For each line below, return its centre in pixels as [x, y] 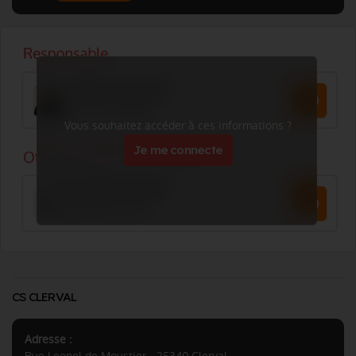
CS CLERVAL [44, 297]
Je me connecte [178, 150]
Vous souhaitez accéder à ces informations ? [178, 126]
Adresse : [48, 339]
